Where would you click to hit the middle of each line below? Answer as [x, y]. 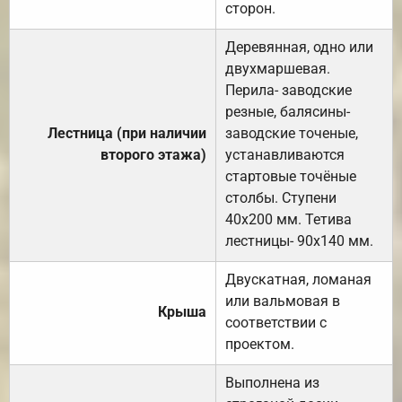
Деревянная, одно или [299, 47]
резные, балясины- [288, 111]
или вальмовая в [283, 301]
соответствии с [276, 322]
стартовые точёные [291, 176]
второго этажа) [153, 154]
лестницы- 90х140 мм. [299, 240]
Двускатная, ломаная [298, 279]
